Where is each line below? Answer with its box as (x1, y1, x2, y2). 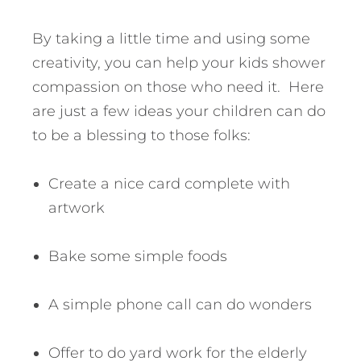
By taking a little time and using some (32, 30, 310, 48)
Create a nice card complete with (48, 175, 290, 193)
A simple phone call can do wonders (48, 296, 312, 314)
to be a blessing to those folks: (32, 127, 251, 145)
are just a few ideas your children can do (32, 102, 326, 121)
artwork (48, 199, 105, 218)
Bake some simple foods (48, 247, 227, 266)
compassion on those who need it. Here (32, 78, 324, 97)
